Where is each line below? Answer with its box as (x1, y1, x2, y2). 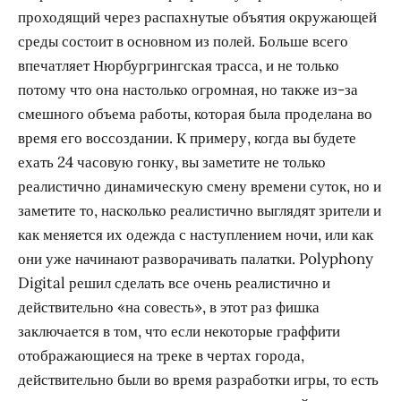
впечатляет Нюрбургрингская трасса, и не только (18, 55, 339, 76)
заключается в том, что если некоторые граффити (18, 321, 340, 342)
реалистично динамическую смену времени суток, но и (18, 176, 381, 197)
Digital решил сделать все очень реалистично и (18, 273, 330, 294)
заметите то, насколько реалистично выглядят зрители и (18, 200, 381, 221)
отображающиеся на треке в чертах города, (18, 346, 304, 366)
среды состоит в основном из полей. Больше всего (18, 31, 348, 52)
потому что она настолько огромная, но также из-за (18, 80, 358, 100)
